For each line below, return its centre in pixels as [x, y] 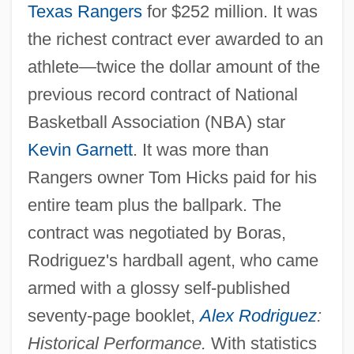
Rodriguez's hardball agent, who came [173, 260]
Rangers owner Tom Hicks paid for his [172, 177]
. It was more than [200, 149]
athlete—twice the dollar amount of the [173, 66]
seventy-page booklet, [113, 315]
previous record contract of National [162, 94]
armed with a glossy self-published [158, 288]
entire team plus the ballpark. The [154, 205]
